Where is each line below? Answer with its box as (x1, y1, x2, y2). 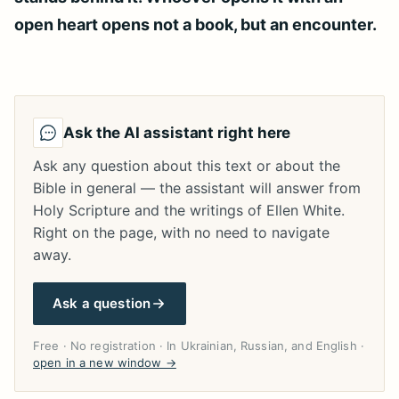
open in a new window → (33, 355, 176, 370)
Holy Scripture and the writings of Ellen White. (33, 201, 345, 219)
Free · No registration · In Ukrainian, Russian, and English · (33, 338, 364, 353)
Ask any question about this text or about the (33, 157, 340, 175)
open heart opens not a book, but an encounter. (14, 15, 377, 34)
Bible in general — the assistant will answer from (33, 179, 361, 197)
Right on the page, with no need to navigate (33, 224, 330, 241)
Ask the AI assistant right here (63, 124, 291, 142)
